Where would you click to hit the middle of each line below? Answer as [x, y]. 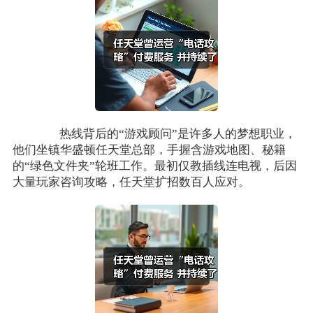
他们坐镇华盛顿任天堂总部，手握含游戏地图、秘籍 [149, 150]
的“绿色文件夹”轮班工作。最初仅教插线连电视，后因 [154, 166]
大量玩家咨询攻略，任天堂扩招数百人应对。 [131, 182]
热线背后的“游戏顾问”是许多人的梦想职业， [166, 134]
